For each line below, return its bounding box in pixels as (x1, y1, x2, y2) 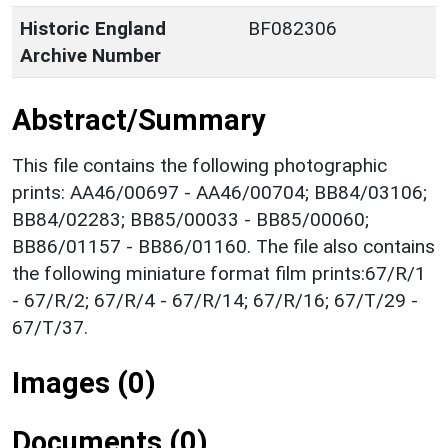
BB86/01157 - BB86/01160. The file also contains (12, 234, 435, 258)
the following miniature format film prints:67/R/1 (12, 261, 426, 285)
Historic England (20, 16, 166, 40)
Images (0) (12, 365, 156, 400)
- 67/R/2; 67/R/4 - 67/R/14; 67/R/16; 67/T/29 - (12, 288, 418, 312)
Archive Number (20, 43, 161, 67)
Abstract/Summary (12, 102, 265, 137)
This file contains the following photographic (12, 153, 387, 177)
